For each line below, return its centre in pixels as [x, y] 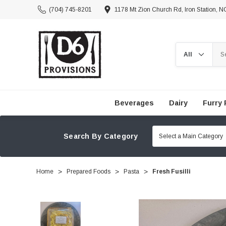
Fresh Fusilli [172, 172]
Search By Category [101, 136]
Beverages [134, 103]
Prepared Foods [89, 172]
